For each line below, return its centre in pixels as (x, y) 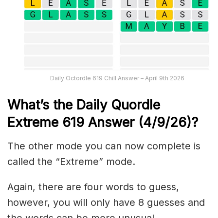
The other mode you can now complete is (104, 146)
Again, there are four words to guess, (93, 187)
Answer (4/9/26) (140, 123)
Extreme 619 (48, 123)
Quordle (136, 105)
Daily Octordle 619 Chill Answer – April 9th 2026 (118, 78)
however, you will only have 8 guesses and (106, 202)
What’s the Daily (59, 105)
